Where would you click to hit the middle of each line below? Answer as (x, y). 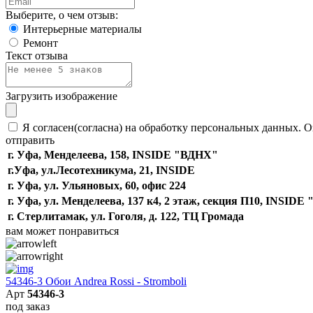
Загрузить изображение (61, 96)
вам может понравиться (62, 231)
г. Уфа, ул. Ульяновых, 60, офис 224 (97, 185)
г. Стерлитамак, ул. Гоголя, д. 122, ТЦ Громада (126, 216)
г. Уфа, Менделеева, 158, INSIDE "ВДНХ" (113, 154)
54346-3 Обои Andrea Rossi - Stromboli (96, 281)
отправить (30, 140)
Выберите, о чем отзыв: (62, 15)
